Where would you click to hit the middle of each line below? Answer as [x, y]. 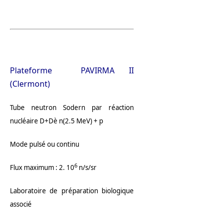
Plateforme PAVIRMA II [72, 71]
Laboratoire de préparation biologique [72, 191]
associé [21, 204]
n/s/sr [87, 168]
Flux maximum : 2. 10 [42, 168]
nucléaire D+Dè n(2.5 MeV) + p [56, 121]
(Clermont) [30, 84]
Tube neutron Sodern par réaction [72, 108]
